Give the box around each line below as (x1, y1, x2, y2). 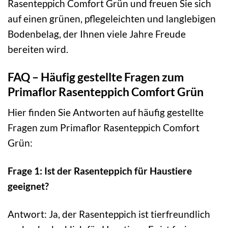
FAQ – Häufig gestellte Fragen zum (8, 69, 184, 84)
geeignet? (8, 180, 49, 192)
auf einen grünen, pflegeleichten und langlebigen (8, 12, 216, 24)
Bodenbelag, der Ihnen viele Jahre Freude (8, 27, 186, 40)
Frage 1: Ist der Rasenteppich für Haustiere (8, 164, 192, 177)
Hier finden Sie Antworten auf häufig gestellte (8, 106, 204, 119)
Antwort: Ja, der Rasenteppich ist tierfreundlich (8, 208, 210, 220)
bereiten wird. (8, 43, 68, 55)
